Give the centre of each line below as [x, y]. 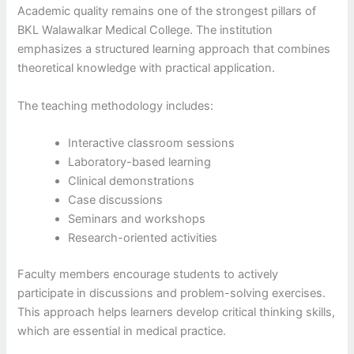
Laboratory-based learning [140, 162]
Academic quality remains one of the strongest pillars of [167, 11]
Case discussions [116, 200]
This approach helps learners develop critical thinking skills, [177, 312]
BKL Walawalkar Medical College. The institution [145, 30]
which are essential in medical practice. [122, 331]
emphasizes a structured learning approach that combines [174, 49]
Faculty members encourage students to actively [148, 274]
